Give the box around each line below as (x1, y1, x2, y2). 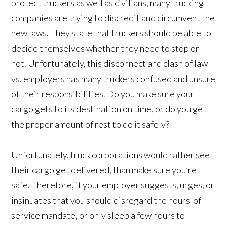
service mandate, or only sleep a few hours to (11, 210, 185, 221)
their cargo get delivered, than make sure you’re (11, 164, 197, 176)
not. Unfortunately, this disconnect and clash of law (11, 58, 208, 69)
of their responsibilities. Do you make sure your (11, 88, 195, 100)
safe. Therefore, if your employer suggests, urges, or (11, 179, 215, 191)
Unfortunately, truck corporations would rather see (11, 149, 210, 161)
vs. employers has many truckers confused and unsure (11, 73, 216, 85)
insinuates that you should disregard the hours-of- (11, 195, 205, 206)
